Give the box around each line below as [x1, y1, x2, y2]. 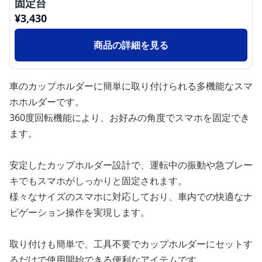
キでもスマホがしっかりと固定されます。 [9, 174, 187, 187]
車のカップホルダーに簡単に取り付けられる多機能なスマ [9, 80, 253, 92]
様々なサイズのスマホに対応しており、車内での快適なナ [9, 190, 253, 203]
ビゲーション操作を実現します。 [9, 206, 150, 219]
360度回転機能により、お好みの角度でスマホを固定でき [9, 111, 250, 124]
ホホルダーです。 [9, 95, 84, 108]
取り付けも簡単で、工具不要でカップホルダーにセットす [9, 237, 253, 250]
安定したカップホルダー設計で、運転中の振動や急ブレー [9, 158, 253, 171]
